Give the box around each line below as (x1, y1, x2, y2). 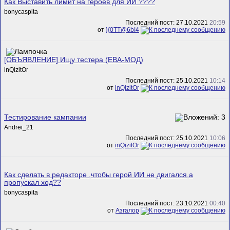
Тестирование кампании (4, 113, 86, 121)
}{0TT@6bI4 (106, 26, 139, 34)
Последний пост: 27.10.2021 (125, 19, 209, 27)
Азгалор (116, 207, 139, 215)
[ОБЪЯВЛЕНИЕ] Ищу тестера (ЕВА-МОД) (4, 55, 143, 64)
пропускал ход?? (4, 178, 61, 186)
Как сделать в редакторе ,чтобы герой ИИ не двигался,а (4, 170, 193, 179)
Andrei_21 (4, 123, 33, 131)
